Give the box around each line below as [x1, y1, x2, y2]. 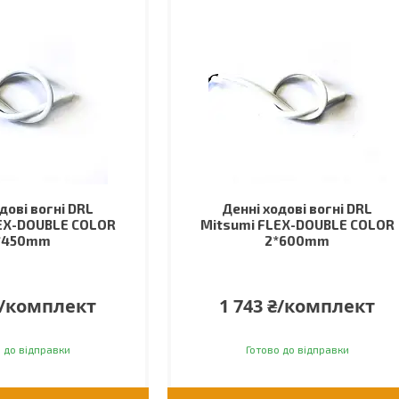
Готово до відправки [245, 343, 349, 355]
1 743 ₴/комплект [219, 294, 376, 318]
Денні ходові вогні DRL [222, 200, 373, 216]
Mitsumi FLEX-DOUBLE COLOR [199, 216, 395, 232]
